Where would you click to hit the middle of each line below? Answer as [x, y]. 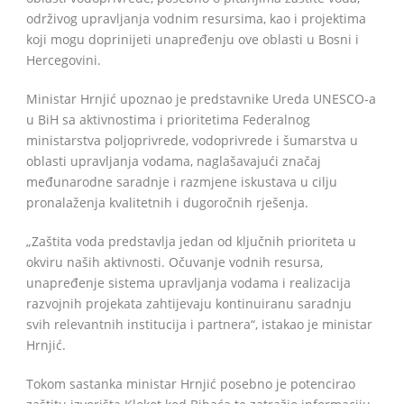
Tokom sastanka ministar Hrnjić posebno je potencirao [191, 384]
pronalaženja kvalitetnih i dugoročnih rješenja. [167, 202]
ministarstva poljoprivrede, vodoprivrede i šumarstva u [192, 140]
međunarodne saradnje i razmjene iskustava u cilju [182, 182]
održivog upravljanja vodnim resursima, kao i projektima [196, 18]
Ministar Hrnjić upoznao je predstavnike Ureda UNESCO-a [201, 99]
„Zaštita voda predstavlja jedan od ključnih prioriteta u [191, 241]
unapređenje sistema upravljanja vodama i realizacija [188, 283]
